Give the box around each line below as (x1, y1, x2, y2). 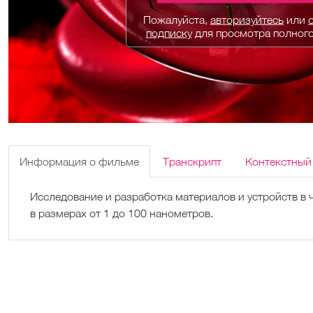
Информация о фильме (19, 154, 139, 168)
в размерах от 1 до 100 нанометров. (29, 206, 213, 219)
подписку (145, 26, 192, 39)
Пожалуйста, (143, 13, 210, 26)
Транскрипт (162, 154, 221, 168)
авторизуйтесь (210, 13, 284, 26)
